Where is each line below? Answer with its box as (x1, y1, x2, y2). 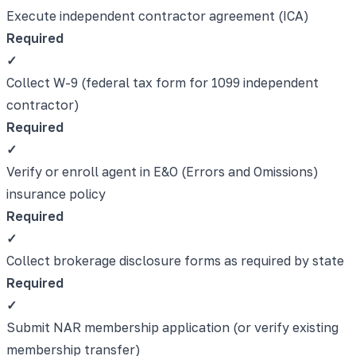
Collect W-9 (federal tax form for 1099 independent (6, 74, 319, 91)
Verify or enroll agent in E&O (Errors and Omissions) (6, 163, 319, 180)
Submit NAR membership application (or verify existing (6, 319, 339, 335)
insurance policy (6, 185, 106, 202)
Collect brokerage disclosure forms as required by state (6, 252, 344, 269)
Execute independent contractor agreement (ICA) (6, 7, 309, 24)
